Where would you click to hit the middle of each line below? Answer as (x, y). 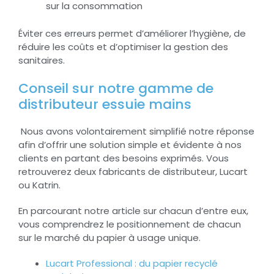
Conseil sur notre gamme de (116, 89)
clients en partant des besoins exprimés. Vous (124, 158)
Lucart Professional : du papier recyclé (132, 264)
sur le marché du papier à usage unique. (109, 238)
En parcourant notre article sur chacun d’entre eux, (133, 211)
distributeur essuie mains (105, 105)
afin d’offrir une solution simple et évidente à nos (130, 145)
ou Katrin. (41, 185)
